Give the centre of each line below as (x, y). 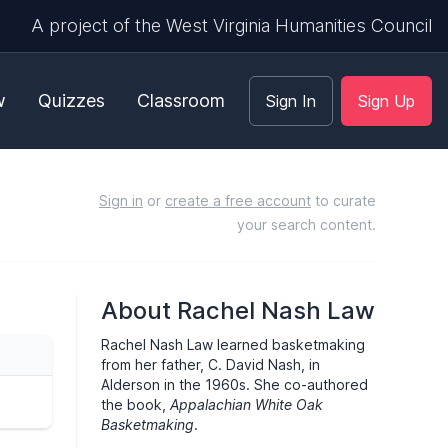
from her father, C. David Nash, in (210, 364)
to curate (343, 200)
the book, (135, 404)
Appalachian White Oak (246, 404)
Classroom (181, 100)
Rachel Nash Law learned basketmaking (233, 344)
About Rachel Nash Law (238, 310)
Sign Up (386, 101)
